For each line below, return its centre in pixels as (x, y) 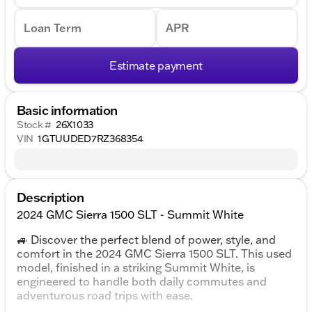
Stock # (34, 125)
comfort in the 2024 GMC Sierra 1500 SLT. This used (154, 254)
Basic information (67, 110)
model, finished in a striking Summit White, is (136, 268)
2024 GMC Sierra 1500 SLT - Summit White (130, 215)
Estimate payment (156, 66)
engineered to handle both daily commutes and (142, 282)
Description (50, 197)
